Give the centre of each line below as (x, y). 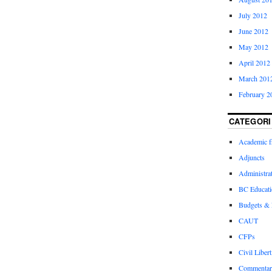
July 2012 (253, 15)
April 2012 (254, 63)
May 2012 (253, 47)
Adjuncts (251, 158)
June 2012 (253, 31)
